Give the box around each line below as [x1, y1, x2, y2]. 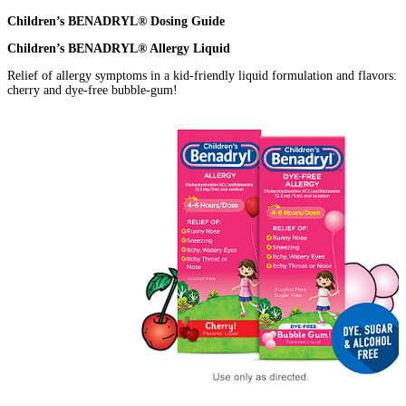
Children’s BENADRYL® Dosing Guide [7, 14, 225, 28]
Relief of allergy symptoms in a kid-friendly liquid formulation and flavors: [7, 68, 397, 82]
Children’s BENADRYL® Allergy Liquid [7, 41, 230, 55]
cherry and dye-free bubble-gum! [7, 82, 178, 97]
